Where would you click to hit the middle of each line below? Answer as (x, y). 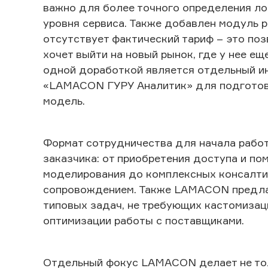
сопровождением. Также (109, 189)
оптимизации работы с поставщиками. (144, 220)
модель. (64, 100)
